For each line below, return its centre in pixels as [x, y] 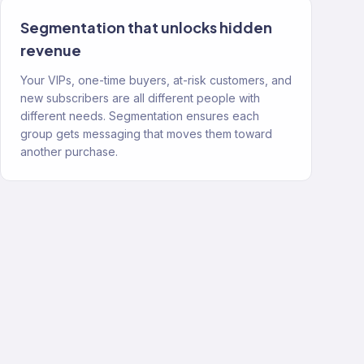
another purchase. [69, 152]
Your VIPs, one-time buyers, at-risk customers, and [156, 80]
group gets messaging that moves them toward [146, 134]
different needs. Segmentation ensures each [140, 116]
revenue [51, 50]
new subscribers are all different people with [140, 98]
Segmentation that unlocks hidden [146, 27]
